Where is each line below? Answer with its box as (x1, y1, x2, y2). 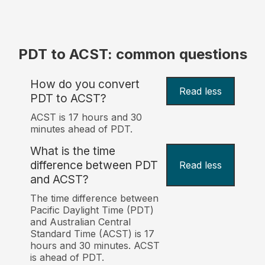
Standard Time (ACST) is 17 (30, 228, 155, 240)
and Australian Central (30, 216, 131, 228)
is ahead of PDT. (30, 251, 105, 264)
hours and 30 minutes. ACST (30, 240, 160, 252)
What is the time (30, 144, 116, 159)
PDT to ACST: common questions (18, 46, 247, 63)
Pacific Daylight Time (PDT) (30, 204, 154, 216)
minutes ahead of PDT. (30, 123, 133, 135)
